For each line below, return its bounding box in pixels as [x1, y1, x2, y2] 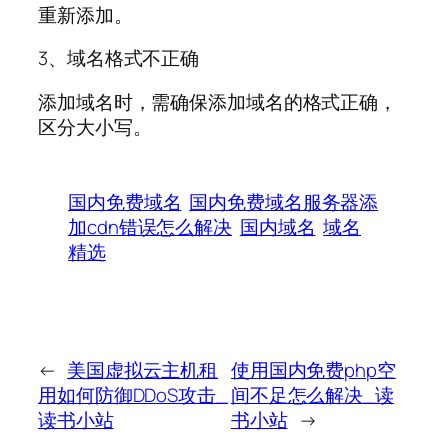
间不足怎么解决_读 [230, 381, 394, 408]
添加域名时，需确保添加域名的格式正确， [38, 88, 398, 115]
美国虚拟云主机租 [66, 356, 219, 383]
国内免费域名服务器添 [189, 188, 379, 215]
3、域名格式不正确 [38, 45, 200, 72]
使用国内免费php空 [230, 356, 396, 383]
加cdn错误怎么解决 [68, 213, 232, 240]
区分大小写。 [38, 113, 152, 140]
